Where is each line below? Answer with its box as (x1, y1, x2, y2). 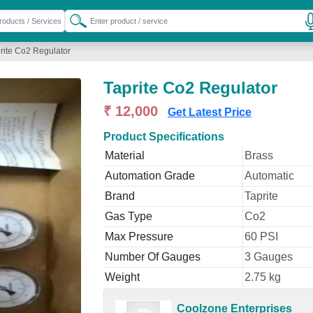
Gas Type (105, 210, 152, 222)
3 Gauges (245, 251, 293, 263)
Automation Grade (105, 170, 195, 182)
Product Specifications (103, 131, 224, 143)
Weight (105, 271, 140, 283)
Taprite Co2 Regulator (103, 78, 277, 97)
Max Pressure (105, 231, 173, 242)
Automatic (245, 170, 294, 182)
